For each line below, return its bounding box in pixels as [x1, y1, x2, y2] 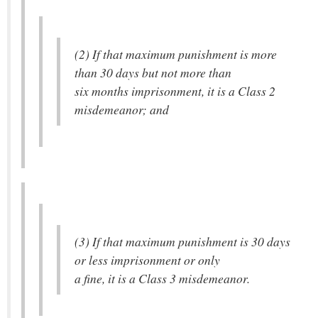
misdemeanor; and [75, 101, 169, 118]
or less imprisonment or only [75, 251, 220, 268]
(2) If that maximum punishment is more [75, 45, 277, 62]
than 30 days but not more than [75, 64, 231, 81]
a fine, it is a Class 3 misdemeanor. [75, 270, 250, 287]
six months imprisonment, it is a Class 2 [75, 82, 275, 99]
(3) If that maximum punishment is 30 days [75, 233, 290, 250]
